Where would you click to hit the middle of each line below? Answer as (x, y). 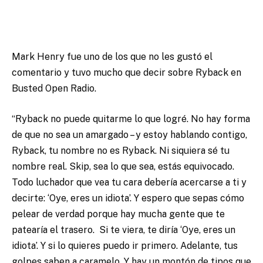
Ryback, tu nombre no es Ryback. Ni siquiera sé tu (121, 150)
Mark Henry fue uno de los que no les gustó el (112, 57)
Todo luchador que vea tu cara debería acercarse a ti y (129, 182)
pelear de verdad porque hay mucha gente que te (118, 214)
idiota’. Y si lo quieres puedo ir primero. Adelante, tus (125, 245)
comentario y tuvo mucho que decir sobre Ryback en (127, 73)
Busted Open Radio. (54, 89)
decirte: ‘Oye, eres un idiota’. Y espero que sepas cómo (128, 198)
